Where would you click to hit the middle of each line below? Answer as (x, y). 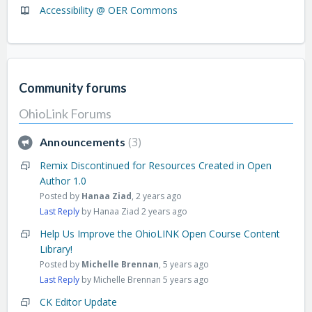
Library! (56, 249)
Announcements (84, 141)
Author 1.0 (63, 180)
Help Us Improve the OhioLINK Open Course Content (160, 233)
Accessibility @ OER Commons (109, 10)
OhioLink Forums (65, 113)
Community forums (73, 88)
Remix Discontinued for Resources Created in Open (156, 165)
